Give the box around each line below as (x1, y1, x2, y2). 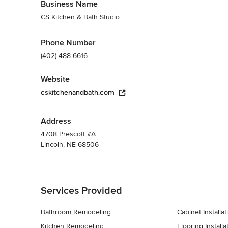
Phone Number (41, 37, 96, 48)
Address (41, 116, 71, 126)
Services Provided (41, 184, 122, 197)
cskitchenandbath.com (41, 88, 115, 97)
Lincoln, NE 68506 (41, 139, 99, 149)
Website (41, 74, 70, 84)
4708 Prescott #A (41, 129, 96, 138)
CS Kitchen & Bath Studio (41, 12, 120, 21)
